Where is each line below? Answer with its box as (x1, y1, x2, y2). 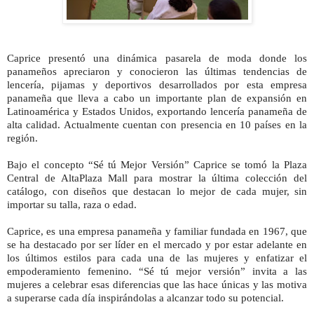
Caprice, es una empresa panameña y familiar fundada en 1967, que (7, 225, 307, 237)
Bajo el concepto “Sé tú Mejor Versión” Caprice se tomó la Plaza (7, 158, 307, 170)
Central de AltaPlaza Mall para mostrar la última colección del (7, 172, 307, 184)
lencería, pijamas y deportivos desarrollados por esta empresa (7, 78, 307, 90)
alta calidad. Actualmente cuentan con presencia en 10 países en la (7, 118, 307, 130)
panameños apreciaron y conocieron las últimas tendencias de (7, 65, 307, 77)
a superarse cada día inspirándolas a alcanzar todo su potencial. (7, 292, 284, 303)
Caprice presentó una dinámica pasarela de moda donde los (7, 52, 307, 64)
